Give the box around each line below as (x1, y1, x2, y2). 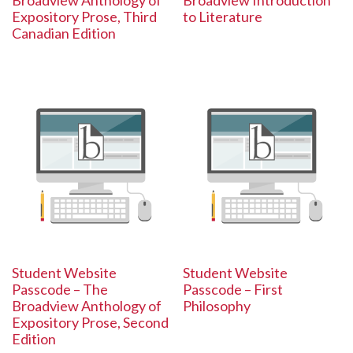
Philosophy (183, 296, 251, 314)
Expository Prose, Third (12, 8, 157, 26)
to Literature (183, 8, 263, 26)
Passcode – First (183, 280, 284, 298)
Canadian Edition (12, 24, 116, 43)
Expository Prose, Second (12, 313, 169, 331)
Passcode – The (12, 280, 108, 298)
